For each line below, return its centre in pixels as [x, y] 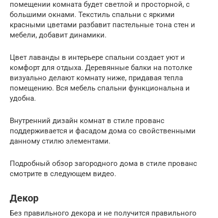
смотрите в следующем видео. [63, 173]
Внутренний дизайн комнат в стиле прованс [87, 120]
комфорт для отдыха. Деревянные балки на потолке [101, 67]
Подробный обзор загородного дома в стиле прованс [103, 163]
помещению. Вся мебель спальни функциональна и [100, 88]
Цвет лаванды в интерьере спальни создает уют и [97, 57]
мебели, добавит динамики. [58, 35]
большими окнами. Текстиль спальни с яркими [92, 14]
